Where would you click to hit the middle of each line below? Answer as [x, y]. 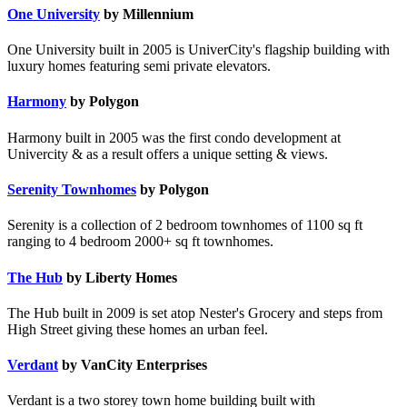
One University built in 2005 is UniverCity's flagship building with [199, 50]
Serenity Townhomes [72, 190]
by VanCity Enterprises [133, 365]
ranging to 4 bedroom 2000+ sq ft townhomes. [140, 242]
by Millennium [147, 14]
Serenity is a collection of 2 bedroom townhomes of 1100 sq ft [185, 225]
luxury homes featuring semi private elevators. [139, 66]
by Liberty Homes [120, 277]
